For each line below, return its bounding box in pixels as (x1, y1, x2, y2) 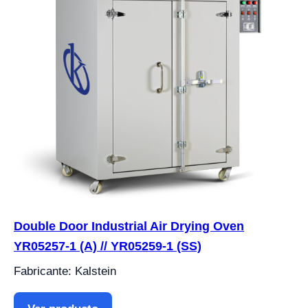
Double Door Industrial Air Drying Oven (14, 219, 244, 233)
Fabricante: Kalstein (14, 265, 116, 278)
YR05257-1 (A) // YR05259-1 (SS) (14, 239, 201, 253)
